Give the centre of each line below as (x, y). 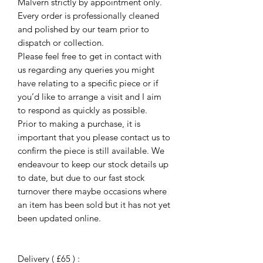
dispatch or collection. (61, 43)
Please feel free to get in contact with (90, 56)
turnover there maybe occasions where (92, 191)
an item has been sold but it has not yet (94, 205)
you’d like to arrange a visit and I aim (90, 97)
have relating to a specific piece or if (88, 83)
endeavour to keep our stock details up (93, 164)
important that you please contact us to (94, 137)
